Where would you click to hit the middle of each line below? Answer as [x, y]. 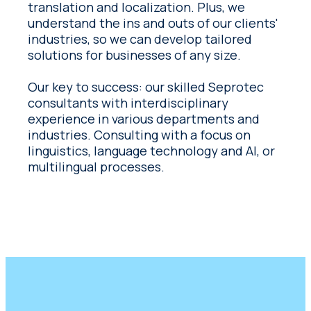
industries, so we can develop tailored [140, 39]
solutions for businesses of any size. [135, 54]
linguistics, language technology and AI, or [152, 150]
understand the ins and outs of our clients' [153, 23]
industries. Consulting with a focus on [140, 134]
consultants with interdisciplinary [128, 102]
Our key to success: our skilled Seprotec [146, 86]
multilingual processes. [96, 166]
